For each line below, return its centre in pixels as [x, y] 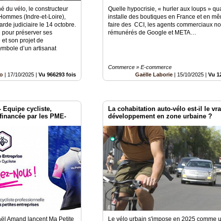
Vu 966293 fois [57, 75]
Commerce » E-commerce [140, 67]
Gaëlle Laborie [154, 75]
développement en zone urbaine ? [160, 116]
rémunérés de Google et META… [154, 33]
